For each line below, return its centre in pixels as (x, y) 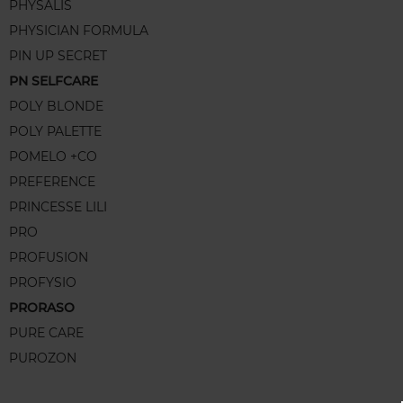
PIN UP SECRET (58, 56)
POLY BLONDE (56, 107)
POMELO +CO (53, 157)
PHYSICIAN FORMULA (79, 31)
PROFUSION (49, 258)
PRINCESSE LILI (58, 207)
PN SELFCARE (54, 81)
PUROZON (43, 358)
